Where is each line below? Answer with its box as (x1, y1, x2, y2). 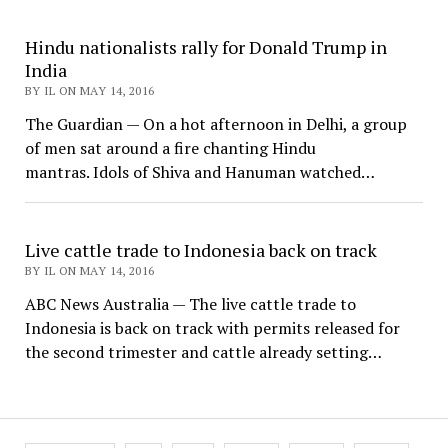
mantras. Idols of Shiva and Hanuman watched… (24, 161, 375, 184)
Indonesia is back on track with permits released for (24, 317, 400, 340)
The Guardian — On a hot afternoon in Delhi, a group (24, 113, 407, 136)
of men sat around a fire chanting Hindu (24, 137, 316, 160)
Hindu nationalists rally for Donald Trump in (24, 35, 387, 60)
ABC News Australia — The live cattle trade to (24, 293, 356, 316)
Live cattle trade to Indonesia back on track (24, 238, 377, 263)
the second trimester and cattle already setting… (24, 341, 382, 364)
